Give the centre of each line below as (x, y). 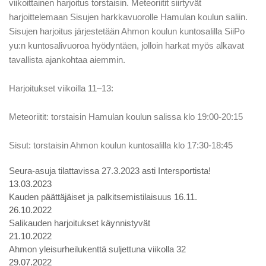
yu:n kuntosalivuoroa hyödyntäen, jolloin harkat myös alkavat (126, 45)
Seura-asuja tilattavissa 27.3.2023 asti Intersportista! (110, 171)
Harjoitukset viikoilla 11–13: (61, 88)
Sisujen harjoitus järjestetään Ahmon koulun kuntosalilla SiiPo (127, 31)
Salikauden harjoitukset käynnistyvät (80, 223)
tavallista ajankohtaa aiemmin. (67, 60)
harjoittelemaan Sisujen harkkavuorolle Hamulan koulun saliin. (128, 17)
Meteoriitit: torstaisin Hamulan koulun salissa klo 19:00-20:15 (126, 117)
